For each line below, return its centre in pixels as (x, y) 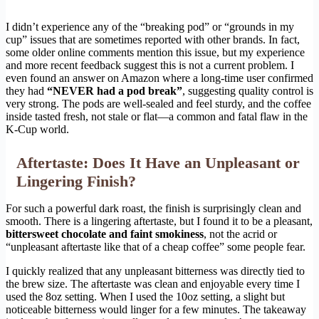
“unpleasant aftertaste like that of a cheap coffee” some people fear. (156, 247)
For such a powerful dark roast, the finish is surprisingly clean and (153, 209)
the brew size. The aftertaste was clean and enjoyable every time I (153, 284)
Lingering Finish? (76, 182)
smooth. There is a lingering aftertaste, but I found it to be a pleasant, (159, 221)
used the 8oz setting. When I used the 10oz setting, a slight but (145, 297)
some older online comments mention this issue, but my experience (155, 53)
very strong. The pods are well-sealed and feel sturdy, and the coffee (158, 104)
